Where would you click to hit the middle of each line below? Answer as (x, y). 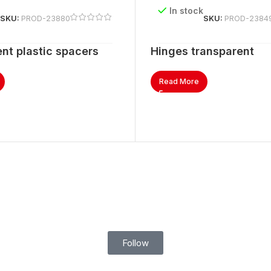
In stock (186, 11)
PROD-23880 (46, 19)
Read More (179, 82)
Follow (135, 243)
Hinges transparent (202, 51)
